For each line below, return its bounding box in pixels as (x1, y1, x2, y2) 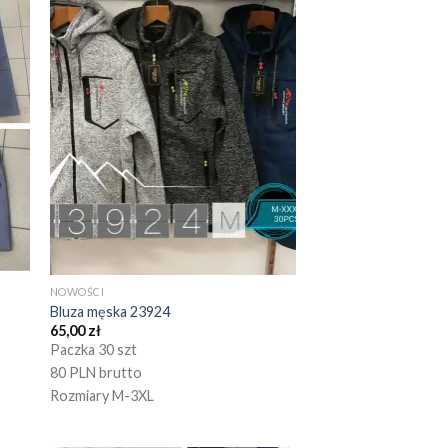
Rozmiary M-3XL (49, 387, 154, 405)
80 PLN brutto (49, 364, 142, 382)
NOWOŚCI (49, 285, 105, 299)
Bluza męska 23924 (49, 302, 170, 320)
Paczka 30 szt (49, 341, 137, 359)
